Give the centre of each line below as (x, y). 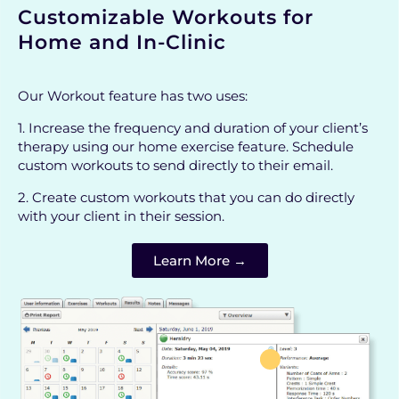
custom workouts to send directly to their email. (177, 166)
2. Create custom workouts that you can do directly (186, 198)
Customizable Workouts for (166, 18)
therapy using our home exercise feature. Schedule (186, 147)
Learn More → (199, 261)
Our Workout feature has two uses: (133, 96)
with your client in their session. (125, 216)
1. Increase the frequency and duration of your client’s (193, 128)
